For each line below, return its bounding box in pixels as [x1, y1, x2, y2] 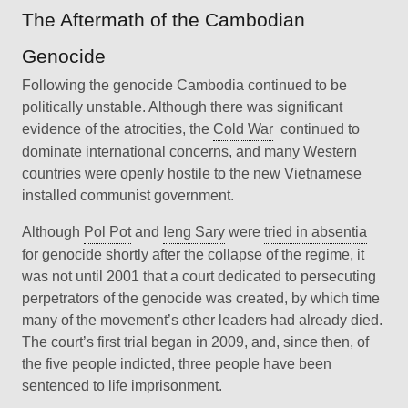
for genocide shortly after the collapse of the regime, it [22, 247, 364, 263]
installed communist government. [22, 188, 234, 204]
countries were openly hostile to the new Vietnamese [22, 166, 362, 182]
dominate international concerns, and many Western [22, 144, 357, 160]
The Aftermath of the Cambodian [22, 9, 305, 31]
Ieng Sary [163, 224, 225, 240]
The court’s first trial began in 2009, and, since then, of [22, 334, 369, 351]
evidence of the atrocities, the [22, 121, 213, 138]
